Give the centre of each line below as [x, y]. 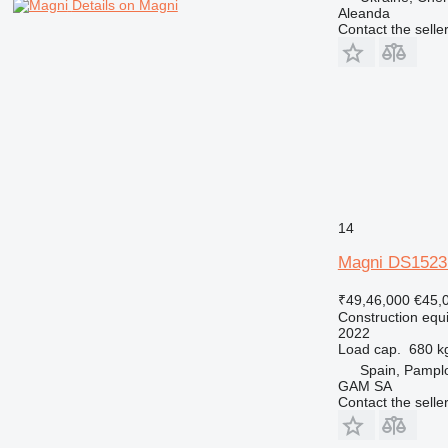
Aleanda [363, 12]
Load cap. [369, 348]
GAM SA [364, 385]
